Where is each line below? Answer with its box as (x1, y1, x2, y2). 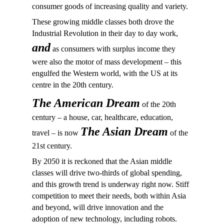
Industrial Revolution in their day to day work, (32, 29, 178, 37)
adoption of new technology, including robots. (32, 214, 177, 223)
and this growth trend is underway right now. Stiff (32, 180, 189, 188)
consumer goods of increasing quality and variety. (32, 2, 188, 10)
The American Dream (32, 96, 140, 109)
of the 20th (140, 100, 176, 108)
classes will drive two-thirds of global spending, (32, 168, 182, 177)
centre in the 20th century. (32, 80, 113, 89)
